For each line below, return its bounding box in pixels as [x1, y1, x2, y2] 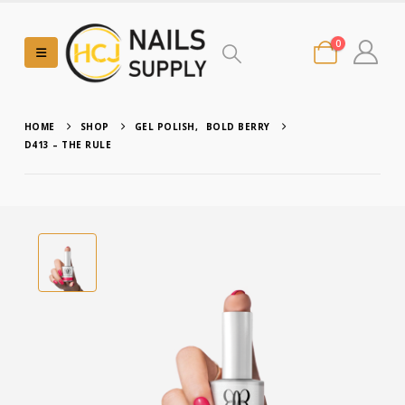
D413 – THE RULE [24, 137, 112, 151]
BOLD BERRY [205, 119, 270, 133]
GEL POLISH [134, 119, 195, 133]
